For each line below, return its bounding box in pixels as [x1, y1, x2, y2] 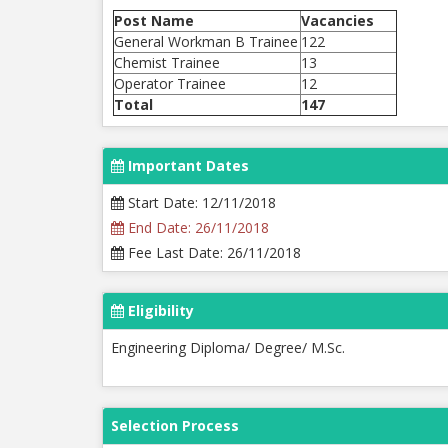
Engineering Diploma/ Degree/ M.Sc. [111, 338, 345, 357]
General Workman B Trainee [114, 32, 298, 51]
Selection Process [111, 416, 239, 435]
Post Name [114, 11, 194, 30]
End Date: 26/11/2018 [124, 218, 269, 237]
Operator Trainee [114, 74, 226, 93]
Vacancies [301, 11, 374, 30]
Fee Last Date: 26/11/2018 [124, 243, 301, 262]
